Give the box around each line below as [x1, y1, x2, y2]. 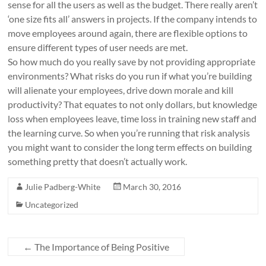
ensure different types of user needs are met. [8, 42, 188, 53]
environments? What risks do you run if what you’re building [8, 70, 252, 81]
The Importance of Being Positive [33, 241, 170, 252]
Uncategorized [25, 199, 79, 210]
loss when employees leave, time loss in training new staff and [8, 113, 257, 124]
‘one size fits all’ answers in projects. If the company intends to [8, 13, 258, 24]
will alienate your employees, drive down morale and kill [8, 84, 234, 96]
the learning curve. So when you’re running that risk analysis [8, 127, 251, 138]
